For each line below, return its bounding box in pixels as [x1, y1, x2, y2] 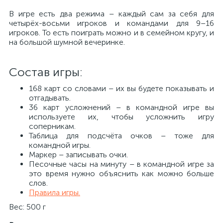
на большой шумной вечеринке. [9, 37, 125, 47]
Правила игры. [29, 188, 80, 197]
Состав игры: [9, 65, 83, 79]
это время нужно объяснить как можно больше [29, 169, 214, 178]
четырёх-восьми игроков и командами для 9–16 [9, 18, 214, 28]
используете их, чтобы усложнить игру [29, 112, 214, 121]
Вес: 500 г [9, 202, 46, 212]
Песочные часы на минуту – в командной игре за [29, 159, 214, 169]
